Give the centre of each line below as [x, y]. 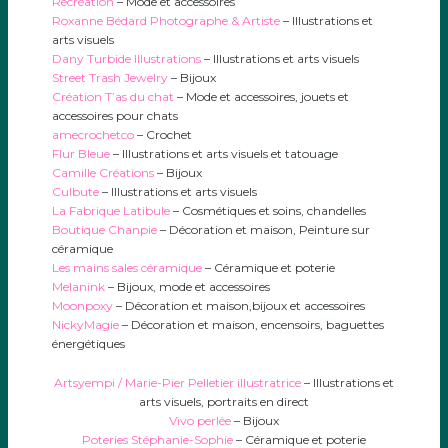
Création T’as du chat [113, 96]
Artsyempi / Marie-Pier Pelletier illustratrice [177, 382]
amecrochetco [93, 134]
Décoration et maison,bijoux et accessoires [245, 305]
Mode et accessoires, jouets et [267, 96]
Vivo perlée [200, 420]
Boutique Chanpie [104, 229]
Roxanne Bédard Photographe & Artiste [166, 20]
